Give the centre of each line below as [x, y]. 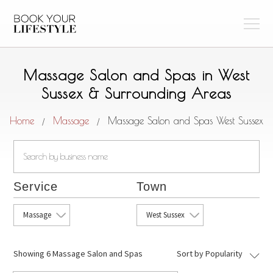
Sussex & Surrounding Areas [136, 93]
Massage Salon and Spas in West [136, 75]
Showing [30, 253]
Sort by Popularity [209, 253]
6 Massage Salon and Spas [95, 253]
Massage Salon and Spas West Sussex [186, 121]
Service [36, 186]
